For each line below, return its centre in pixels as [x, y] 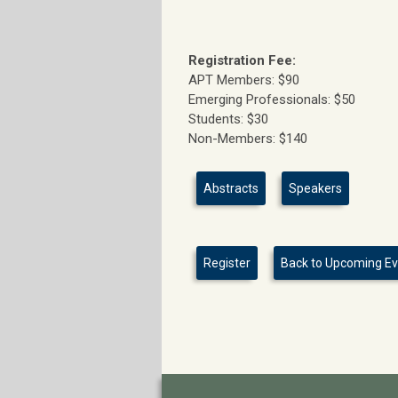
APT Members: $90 [244, 80]
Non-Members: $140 [248, 138]
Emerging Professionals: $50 [272, 99]
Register [227, 263]
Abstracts [231, 188]
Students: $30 [228, 119]
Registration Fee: [242, 60]
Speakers [315, 188]
